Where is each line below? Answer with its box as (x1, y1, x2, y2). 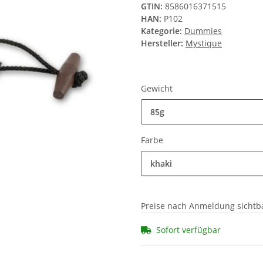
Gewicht (141, 83, 175, 95)
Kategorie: (141, 25, 184, 37)
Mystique (186, 38, 222, 49)
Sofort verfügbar (156, 224, 221, 235)
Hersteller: (141, 38, 183, 49)
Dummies (184, 25, 222, 37)
